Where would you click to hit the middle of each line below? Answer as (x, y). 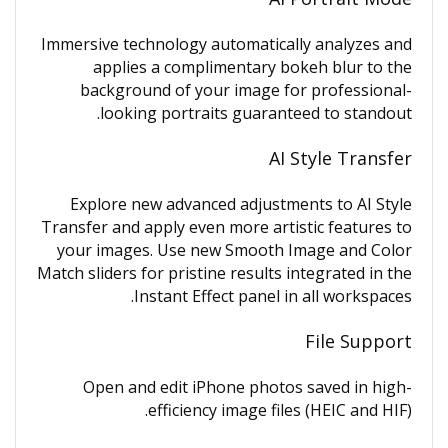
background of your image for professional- (246, 90)
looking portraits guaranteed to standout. (256, 113)
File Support (358, 341)
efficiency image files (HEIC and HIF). (280, 410)
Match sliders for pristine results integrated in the (224, 273)
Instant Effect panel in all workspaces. (273, 296)
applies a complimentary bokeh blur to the (252, 67)
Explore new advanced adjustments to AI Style (241, 204)
